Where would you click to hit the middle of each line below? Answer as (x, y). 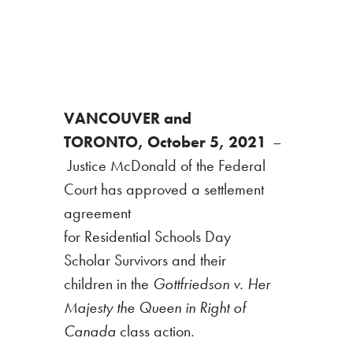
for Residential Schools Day (147, 236)
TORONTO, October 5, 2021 (166, 141)
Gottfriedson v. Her (211, 283)
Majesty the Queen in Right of (154, 307)
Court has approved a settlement (163, 189)
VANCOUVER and (127, 118)
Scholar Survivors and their (145, 260)
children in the (108, 283)
